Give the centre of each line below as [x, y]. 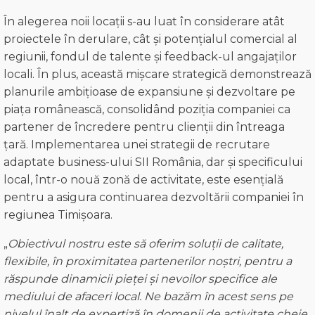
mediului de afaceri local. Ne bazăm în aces [123, 297]
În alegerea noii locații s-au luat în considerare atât [144, 22]
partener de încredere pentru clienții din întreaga [144, 127]
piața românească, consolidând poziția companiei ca [147, 110]
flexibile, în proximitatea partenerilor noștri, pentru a [148, 262]
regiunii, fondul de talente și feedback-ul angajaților [150, 57]
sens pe [270, 297]
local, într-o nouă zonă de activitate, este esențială [143, 180]
